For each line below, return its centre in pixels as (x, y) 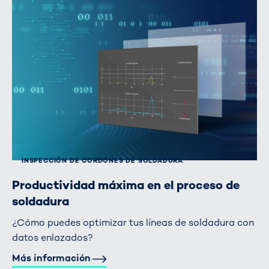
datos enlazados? (53, 237)
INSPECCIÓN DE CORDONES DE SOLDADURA (103, 160)
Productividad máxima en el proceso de (126, 185)
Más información (51, 258)
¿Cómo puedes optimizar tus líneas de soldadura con (133, 222)
